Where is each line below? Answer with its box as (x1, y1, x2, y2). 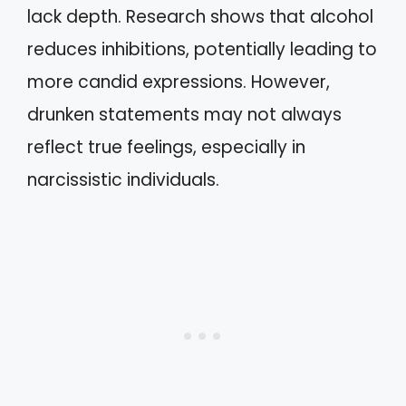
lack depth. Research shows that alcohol (27, 5, 373, 29)
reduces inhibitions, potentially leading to (27, 37, 377, 62)
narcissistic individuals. (27, 168, 219, 192)
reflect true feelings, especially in (27, 135, 305, 159)
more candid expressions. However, (27, 70, 330, 94)
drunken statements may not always (27, 102, 342, 127)
